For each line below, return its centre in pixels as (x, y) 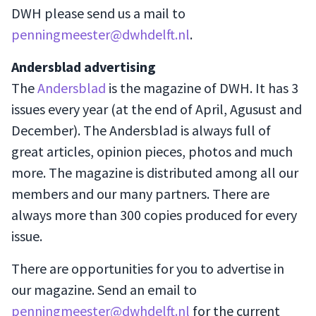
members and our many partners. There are (140, 194)
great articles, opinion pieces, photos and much (152, 151)
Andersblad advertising (84, 67)
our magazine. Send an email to (104, 290)
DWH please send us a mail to (98, 13)
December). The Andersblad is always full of (141, 130)
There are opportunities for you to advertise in (148, 268)
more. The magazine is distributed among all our (155, 172)
